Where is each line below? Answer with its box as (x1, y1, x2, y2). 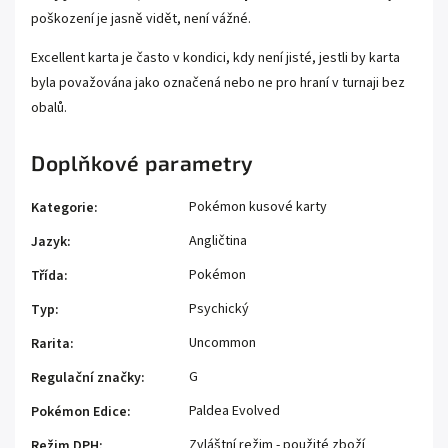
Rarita (31, 333, 70, 354)
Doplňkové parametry (31, 149, 254, 175)
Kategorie (31, 197, 94, 218)
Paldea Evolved (189, 400, 280, 421)
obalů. (31, 97, 67, 118)
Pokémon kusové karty (189, 196, 327, 217)
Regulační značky (31, 367, 141, 388)
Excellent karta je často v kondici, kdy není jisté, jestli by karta (31, 47, 400, 68)
